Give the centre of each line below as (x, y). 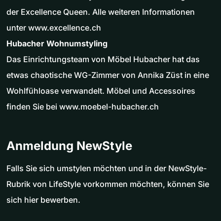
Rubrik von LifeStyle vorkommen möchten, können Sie (108, 184)
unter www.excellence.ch (54, 27)
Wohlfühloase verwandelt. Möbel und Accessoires (101, 91)
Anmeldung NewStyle (69, 146)
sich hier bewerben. (43, 200)
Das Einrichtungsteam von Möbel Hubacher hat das (103, 59)
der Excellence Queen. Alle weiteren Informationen (101, 12)
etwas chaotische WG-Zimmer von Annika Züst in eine (108, 75)
